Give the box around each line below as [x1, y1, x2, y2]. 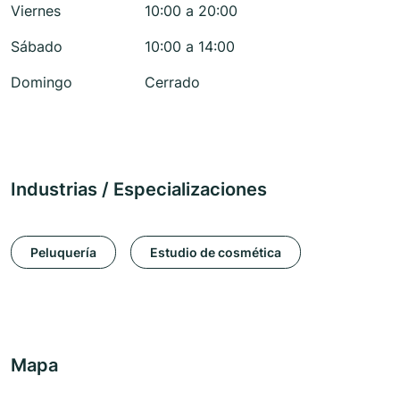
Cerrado [145, 73, 200, 92]
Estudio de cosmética [150, 244, 281, 260]
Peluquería [30, 244, 96, 260]
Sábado [11, 37, 62, 56]
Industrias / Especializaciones [11, 179, 267, 201]
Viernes [11, 2, 61, 21]
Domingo [11, 73, 72, 92]
